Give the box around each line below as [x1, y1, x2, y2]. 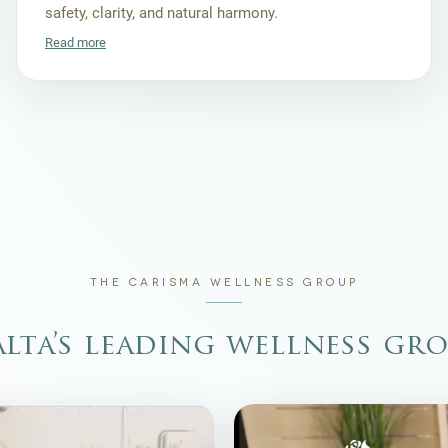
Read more [45, 35, 106, 51]
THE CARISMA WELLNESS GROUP [89, 276, 359, 290]
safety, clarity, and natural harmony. [45, 4, 278, 23]
